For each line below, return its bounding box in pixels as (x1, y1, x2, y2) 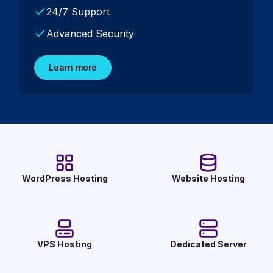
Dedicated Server (170, 239, 247, 249)
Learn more (49, 62, 97, 73)
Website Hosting (172, 173, 245, 183)
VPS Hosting (37, 239, 92, 249)
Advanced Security (46, 27, 134, 40)
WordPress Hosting (21, 173, 108, 183)
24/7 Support (46, 5, 110, 18)
